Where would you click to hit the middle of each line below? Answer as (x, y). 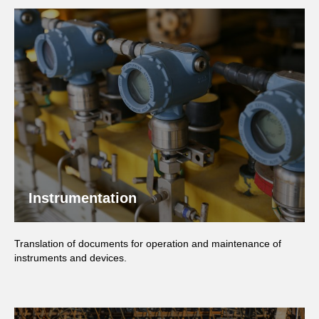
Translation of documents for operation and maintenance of (148, 244)
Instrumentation (83, 198)
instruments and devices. (70, 258)
